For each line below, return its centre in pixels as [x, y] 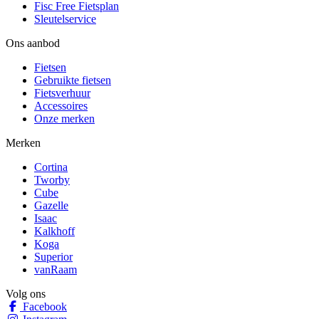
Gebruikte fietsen [73, 80]
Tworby [52, 180]
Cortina [51, 167]
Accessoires [61, 106]
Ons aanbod [33, 43]
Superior [53, 257]
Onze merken [64, 119]
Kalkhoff [54, 231]
